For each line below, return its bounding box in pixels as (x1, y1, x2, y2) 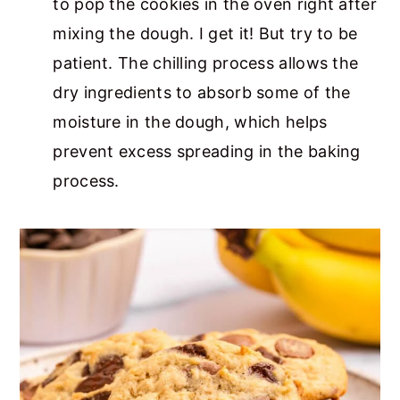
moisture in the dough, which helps (53, 112, 328, 132)
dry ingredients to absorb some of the (53, 83, 351, 103)
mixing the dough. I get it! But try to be (53, 24, 358, 44)
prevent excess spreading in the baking (53, 142, 361, 162)
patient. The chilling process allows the (53, 54, 359, 73)
